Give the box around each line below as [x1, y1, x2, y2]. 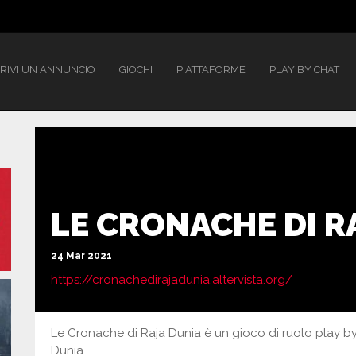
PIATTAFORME [176, 64, 246, 75]
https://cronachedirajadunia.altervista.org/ [51, 273, 292, 287]
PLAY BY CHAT [269, 64, 339, 75]
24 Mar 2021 [51, 250, 112, 261]
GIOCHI [119, 64, 153, 75]
